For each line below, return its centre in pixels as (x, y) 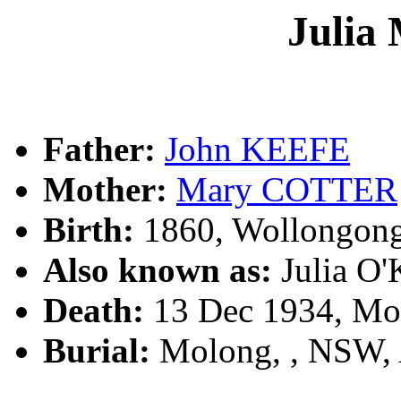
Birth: (89, 230)
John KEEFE (257, 149)
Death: (94, 311)
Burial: (97, 351)
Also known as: (158, 270)
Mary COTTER (287, 190)
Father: (99, 149)
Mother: (105, 190)
